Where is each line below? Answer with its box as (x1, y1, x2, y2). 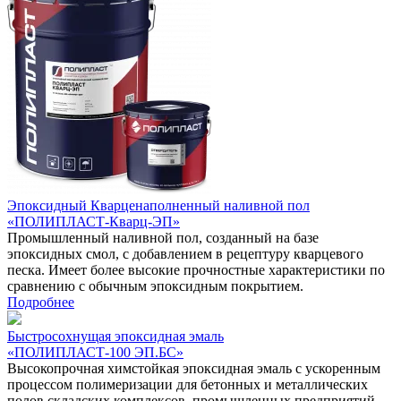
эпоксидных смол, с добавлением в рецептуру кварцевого (7, 245, 363, 261)
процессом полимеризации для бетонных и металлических (7, 376, 368, 392)
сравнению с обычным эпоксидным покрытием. (7, 277, 303, 294)
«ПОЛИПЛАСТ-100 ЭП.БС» (7, 344, 183, 360)
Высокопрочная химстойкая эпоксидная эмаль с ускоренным (7, 360, 380, 376)
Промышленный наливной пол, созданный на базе (7, 229, 319, 245)
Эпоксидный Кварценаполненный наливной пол (7, 197, 310, 213)
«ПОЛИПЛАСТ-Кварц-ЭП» (7, 213, 180, 229)
